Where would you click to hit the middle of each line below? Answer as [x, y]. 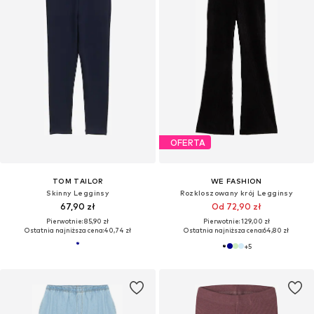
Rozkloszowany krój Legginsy [237, 193]
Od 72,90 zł [236, 207]
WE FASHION [236, 181]
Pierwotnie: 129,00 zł [236, 221]
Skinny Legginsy [78, 193]
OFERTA [187, 142]
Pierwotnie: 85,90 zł [78, 221]
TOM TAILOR [77, 181]
